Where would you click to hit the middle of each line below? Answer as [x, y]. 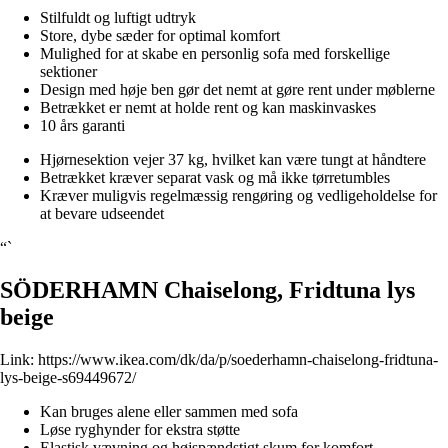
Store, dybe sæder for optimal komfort [160, 36]
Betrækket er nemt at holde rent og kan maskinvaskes [208, 108]
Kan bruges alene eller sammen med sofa [169, 411]
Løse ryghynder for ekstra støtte [140, 429]
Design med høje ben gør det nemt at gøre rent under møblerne [237, 90]
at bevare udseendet [102, 214]
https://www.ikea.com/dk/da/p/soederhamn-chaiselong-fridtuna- [238, 359]
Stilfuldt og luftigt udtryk [118, 18]
